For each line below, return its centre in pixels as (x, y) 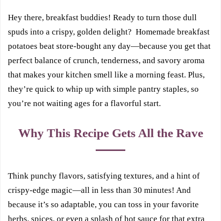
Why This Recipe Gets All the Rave (110, 133)
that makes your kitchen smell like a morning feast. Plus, (106, 74)
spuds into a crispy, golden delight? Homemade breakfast (109, 32)
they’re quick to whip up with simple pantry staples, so (103, 89)
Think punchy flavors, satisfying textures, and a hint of (104, 176)
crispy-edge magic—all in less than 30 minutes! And (99, 190)
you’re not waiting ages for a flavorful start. (84, 103)
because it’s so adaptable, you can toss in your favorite (103, 204)
